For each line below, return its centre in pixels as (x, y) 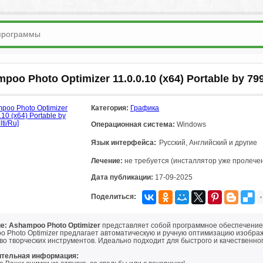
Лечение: (107, 161)
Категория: (110, 108)
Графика (145, 108)
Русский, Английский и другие (208, 143)
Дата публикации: (122, 177)
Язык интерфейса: (124, 143)
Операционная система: (133, 124)
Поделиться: (114, 197)
